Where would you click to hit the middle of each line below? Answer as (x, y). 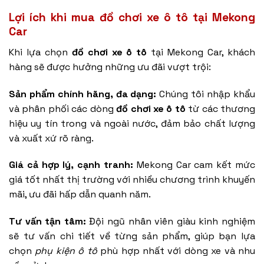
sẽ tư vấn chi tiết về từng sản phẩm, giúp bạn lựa (132, 236)
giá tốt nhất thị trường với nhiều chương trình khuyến (132, 180)
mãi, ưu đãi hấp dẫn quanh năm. (80, 194)
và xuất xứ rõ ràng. (51, 138)
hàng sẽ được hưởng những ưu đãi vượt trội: (110, 67)
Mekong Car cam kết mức (194, 165)
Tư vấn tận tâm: (47, 222)
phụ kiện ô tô (66, 251)
